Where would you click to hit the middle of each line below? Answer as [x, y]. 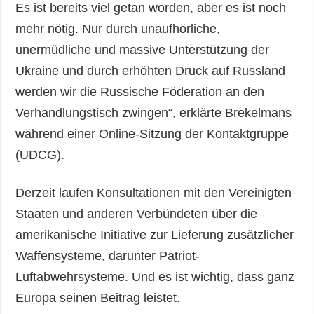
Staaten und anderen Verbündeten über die [137, 213]
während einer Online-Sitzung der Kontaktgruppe [152, 134]
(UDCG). [40, 155]
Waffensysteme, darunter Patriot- [108, 255]
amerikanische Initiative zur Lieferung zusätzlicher [155, 234]
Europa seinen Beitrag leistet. [98, 298]
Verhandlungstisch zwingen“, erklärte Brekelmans [154, 112]
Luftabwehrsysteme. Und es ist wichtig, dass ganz [155, 277]
